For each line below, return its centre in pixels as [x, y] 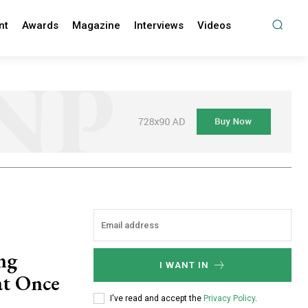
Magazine [96, 25]
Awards [40, 25]
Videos [214, 25]
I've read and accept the [157, 298]
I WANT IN [184, 265]
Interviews [158, 25]
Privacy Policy [229, 298]
